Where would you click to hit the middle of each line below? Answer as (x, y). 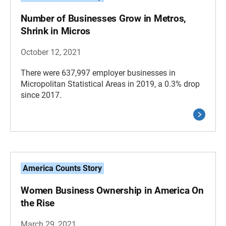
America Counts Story (62, 168)
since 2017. (41, 95)
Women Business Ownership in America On (112, 190)
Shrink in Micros (55, 31)
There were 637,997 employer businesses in (98, 73)
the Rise (38, 203)
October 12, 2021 (51, 52)
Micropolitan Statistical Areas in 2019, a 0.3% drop (110, 84)
